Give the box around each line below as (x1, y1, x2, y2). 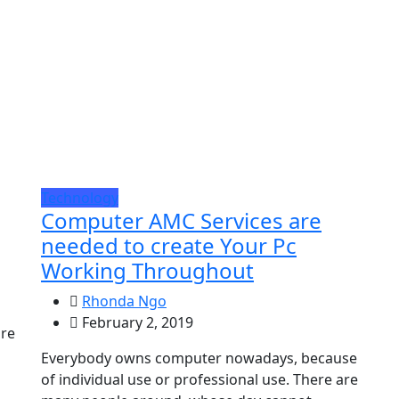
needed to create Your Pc (41, 231, 297, 261)
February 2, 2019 (78, 313, 193, 333)
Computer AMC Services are (41, 206, 322, 236)
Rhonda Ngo (82, 291, 167, 312)
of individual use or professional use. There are (41, 370, 358, 390)
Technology (41, 188, 118, 208)
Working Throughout (41, 256, 254, 286)
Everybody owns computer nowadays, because (41, 348, 357, 369)
